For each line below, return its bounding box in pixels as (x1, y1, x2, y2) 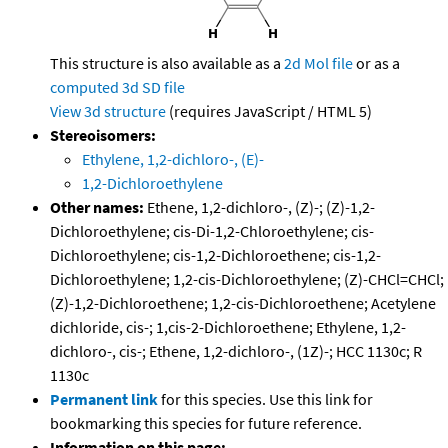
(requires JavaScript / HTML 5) (166, 101, 372, 122)
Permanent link (50, 389, 158, 410)
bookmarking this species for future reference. (50, 413, 362, 434)
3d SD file (122, 77, 185, 98)
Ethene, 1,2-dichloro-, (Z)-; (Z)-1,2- (144, 197, 375, 218)
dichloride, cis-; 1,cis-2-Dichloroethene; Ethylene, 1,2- (50, 317, 406, 338)
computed (50, 77, 119, 98)
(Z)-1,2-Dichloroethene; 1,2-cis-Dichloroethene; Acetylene (50, 293, 436, 314)
